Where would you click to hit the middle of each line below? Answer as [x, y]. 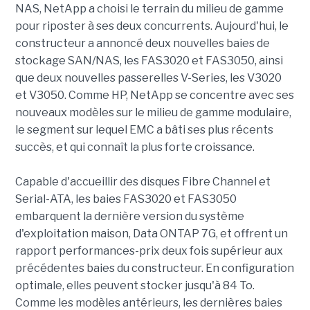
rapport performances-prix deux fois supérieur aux [149, 251]
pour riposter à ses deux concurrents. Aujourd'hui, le [152, 26]
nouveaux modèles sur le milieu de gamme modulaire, [153, 112]
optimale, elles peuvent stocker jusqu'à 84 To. [135, 285]
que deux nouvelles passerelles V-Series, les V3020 [148, 78]
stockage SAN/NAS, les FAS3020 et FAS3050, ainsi [149, 61]
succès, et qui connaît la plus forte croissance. [135, 147]
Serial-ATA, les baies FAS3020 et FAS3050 [126, 199]
